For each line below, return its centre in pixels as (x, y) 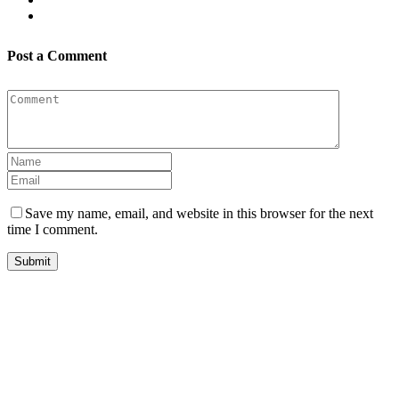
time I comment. (53, 230)
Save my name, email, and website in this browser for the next (199, 214)
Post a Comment (57, 56)
